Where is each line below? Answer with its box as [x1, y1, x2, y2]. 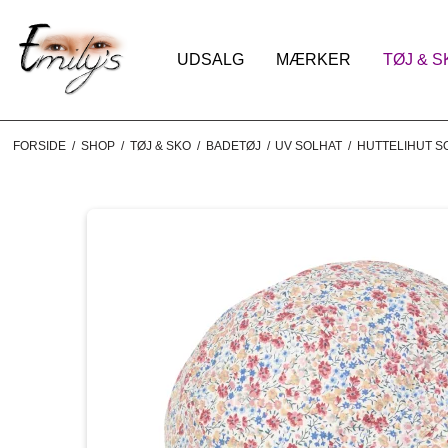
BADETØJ [205, 139, 261, 154]
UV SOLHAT [275, 139, 343, 154]
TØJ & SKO [129, 139, 191, 154]
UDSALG [177, 51, 245, 69]
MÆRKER [276, 51, 352, 69]
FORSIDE [12, 139, 66, 154]
